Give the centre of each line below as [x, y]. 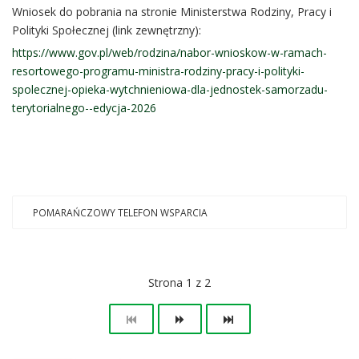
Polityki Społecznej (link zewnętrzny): [107, 30]
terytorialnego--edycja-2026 [84, 108]
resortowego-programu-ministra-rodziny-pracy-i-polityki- [158, 71]
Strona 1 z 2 [179, 283]
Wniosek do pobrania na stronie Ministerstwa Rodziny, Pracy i [172, 12]
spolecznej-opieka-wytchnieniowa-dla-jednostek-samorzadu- [170, 90]
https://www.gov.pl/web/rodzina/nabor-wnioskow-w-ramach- [169, 53]
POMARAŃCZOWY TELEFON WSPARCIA [120, 213]
